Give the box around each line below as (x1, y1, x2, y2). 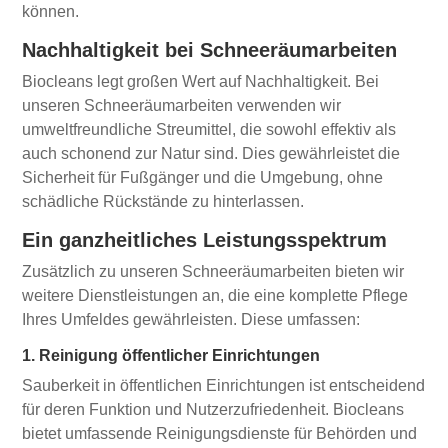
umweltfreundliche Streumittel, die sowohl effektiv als (22, 121, 397, 138)
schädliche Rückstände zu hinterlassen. (22, 193, 305, 210)
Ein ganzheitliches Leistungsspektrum (22, 229, 388, 251)
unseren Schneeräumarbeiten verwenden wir (22, 97, 342, 114)
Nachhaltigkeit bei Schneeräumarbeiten (22, 39, 398, 61)
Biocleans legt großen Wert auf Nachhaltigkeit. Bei (22, 73, 380, 90)
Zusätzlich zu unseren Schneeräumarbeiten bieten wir (22, 263, 405, 280)
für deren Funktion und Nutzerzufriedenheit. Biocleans (22, 401, 405, 418)
